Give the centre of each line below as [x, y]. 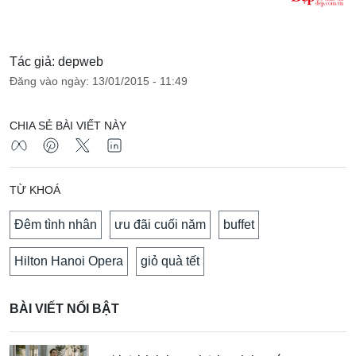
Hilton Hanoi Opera [69, 261]
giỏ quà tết [170, 261]
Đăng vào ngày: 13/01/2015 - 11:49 [99, 81]
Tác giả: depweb [56, 62]
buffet [239, 225]
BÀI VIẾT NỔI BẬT [64, 309]
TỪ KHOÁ [35, 190]
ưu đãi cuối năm [160, 225]
